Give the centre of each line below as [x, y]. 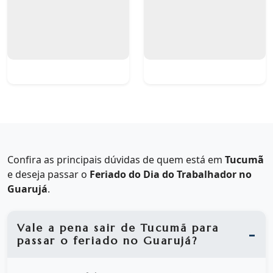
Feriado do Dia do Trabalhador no [171, 175]
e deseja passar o [48, 175]
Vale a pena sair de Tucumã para [118, 228]
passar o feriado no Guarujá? [108, 240]
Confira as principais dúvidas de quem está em [116, 160]
